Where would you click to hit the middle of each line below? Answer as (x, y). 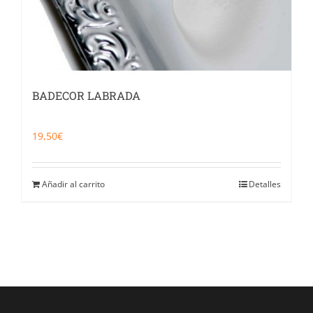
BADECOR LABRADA (86, 95)
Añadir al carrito (73, 184)
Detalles (265, 184)
